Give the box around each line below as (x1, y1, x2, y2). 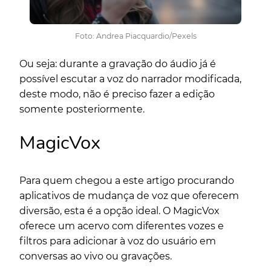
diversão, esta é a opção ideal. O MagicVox (19, 204, 220, 217)
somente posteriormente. (19, 103, 147, 115)
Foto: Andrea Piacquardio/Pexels (74, 31, 197, 41)
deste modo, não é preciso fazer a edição (19, 88, 215, 100)
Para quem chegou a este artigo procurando (19, 174, 234, 186)
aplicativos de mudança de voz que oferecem (19, 189, 239, 201)
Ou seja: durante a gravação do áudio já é (19, 57, 216, 70)
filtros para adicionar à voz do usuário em (19, 235, 216, 247)
